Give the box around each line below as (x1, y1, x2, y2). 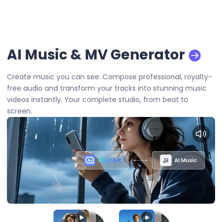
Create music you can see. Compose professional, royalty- (7, 72, 212, 82)
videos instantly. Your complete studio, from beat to (7, 95, 188, 105)
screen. (7, 106, 32, 116)
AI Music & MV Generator (7, 45, 185, 65)
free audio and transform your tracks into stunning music (7, 83, 207, 94)
